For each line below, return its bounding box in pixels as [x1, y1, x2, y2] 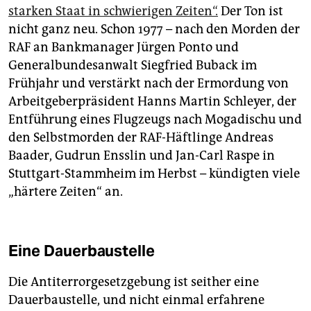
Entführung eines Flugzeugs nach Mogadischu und [8, 111, 302, 127]
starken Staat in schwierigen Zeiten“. [8, 3, 218, 19]
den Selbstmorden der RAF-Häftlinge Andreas [8, 129, 274, 145]
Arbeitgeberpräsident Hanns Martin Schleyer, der [8, 93, 296, 109]
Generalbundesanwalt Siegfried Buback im [8, 57, 257, 73]
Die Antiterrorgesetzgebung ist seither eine [8, 274, 259, 289]
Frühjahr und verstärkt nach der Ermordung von [8, 75, 289, 91]
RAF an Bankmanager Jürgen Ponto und [8, 39, 239, 55]
